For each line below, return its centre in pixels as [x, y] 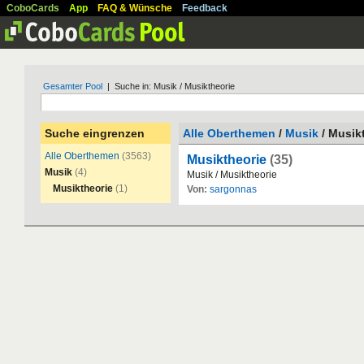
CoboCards [33, 8]
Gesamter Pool [73, 86]
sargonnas [233, 189]
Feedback [205, 8]
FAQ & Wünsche [135, 8]
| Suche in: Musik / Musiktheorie [169, 86]
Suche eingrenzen [95, 133]
